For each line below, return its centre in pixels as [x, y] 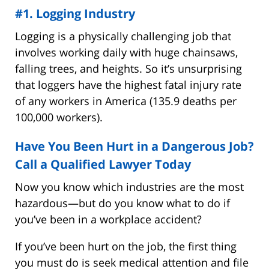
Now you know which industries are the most [129, 186]
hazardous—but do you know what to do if [122, 203]
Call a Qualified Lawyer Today [103, 164]
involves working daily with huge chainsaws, [126, 52]
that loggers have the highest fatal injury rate [128, 84]
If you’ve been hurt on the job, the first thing [126, 246]
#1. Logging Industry [75, 13]
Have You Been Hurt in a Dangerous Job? [134, 146]
